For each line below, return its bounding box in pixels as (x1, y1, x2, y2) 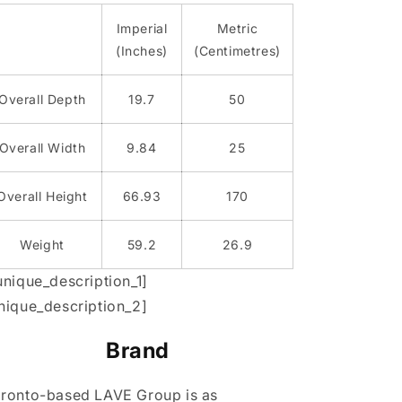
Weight (20, 236, 65, 252)
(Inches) (116, 42, 168, 58)
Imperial (116, 20, 168, 36)
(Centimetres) (194, 42, 281, 58)
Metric (216, 20, 258, 36)
